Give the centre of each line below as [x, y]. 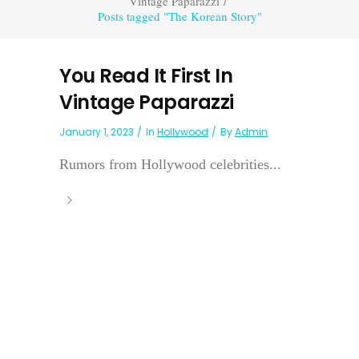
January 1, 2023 [97, 132]
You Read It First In [146, 76]
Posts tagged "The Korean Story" [179, 16]
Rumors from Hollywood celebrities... [170, 164]
